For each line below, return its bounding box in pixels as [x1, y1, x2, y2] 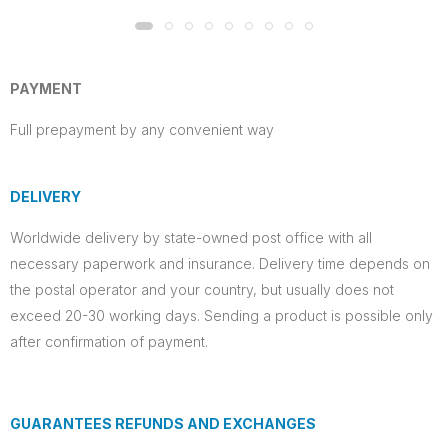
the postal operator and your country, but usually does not [10, 281, 394, 299]
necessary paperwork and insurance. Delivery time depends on [10, 255, 430, 273]
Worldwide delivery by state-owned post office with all [10, 229, 372, 247]
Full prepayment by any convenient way [10, 121, 274, 139]
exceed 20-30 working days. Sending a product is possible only [10, 307, 433, 325]
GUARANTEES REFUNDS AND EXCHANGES [10, 415, 316, 433]
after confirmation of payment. [10, 333, 208, 351]
